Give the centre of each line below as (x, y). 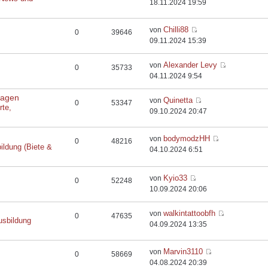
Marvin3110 (183, 252)
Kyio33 (176, 178)
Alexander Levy (191, 65)
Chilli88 (176, 30)
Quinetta (178, 100)
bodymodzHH (187, 138)
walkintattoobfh (190, 213)
